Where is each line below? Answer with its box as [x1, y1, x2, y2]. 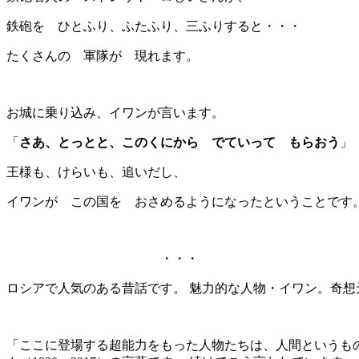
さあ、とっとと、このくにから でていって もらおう [19, 135, 340, 149]
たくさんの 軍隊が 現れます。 [6, 48, 199, 63]
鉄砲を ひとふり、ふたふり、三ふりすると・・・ [6, 18, 314, 33]
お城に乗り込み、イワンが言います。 [6, 105, 224, 119]
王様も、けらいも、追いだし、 [6, 164, 186, 179]
